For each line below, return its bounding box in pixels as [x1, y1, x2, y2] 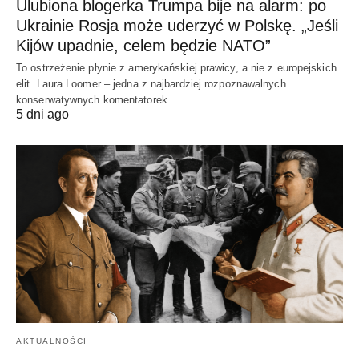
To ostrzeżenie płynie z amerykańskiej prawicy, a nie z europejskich [16, 62, 337, 75]
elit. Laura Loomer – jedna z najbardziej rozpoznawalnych [16, 78, 286, 91]
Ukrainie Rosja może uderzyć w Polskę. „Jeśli [16, 17, 338, 35]
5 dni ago [16, 107, 69, 122]
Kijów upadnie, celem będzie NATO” [16, 37, 271, 55]
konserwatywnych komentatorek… [16, 94, 178, 107]
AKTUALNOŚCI [16, 336, 87, 345]
